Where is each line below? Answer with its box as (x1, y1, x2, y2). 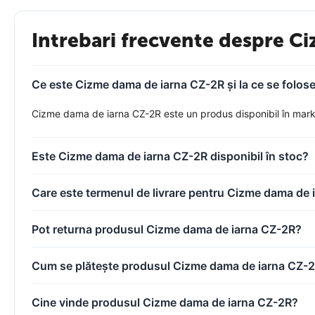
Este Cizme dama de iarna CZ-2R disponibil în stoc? (32, 148, 309, 163)
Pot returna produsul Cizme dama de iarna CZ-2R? (32, 221, 302, 236)
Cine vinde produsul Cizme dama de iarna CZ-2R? (32, 295, 298, 309)
